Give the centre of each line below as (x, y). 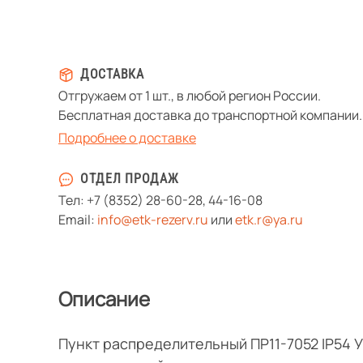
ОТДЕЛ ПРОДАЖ (130, 178)
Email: (78, 219)
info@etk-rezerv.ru (153, 219)
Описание (104, 298)
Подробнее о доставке (127, 137)
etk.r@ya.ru (269, 219)
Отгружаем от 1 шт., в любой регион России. (190, 95)
